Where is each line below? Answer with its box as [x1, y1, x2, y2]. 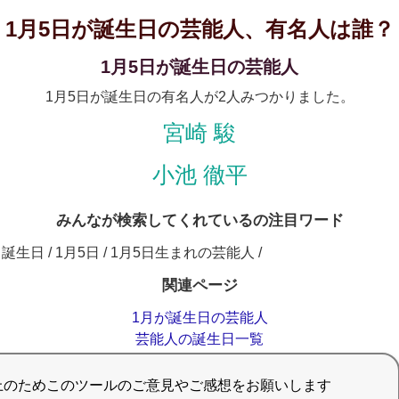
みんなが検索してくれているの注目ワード [55, 212, 344, 229]
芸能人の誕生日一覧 [135, 331, 264, 346]
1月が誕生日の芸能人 [131, 310, 268, 325]
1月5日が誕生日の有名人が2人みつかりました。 [45, 89, 354, 104]
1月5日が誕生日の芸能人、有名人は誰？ [4, 17, 395, 41]
